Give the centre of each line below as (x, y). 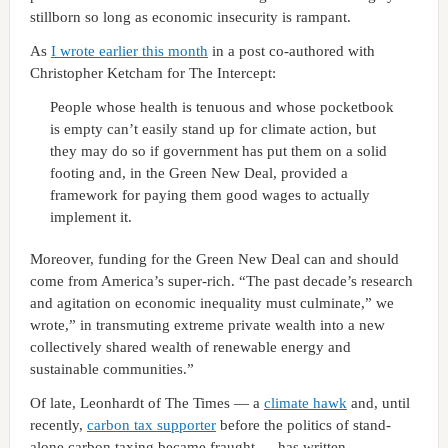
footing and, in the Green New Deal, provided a (198, 172)
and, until (378, 402)
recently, (58, 424)
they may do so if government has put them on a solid (218, 150)
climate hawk (305, 402)
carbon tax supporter (151, 424)
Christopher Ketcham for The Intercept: (152, 72)
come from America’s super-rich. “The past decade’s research (221, 280)
